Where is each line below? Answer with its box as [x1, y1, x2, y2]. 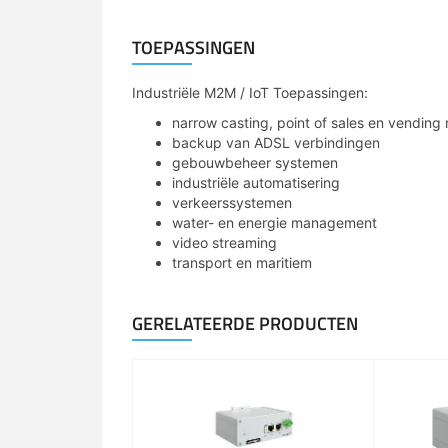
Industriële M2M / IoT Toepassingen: [132, 84, 368, 101]
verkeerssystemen [172, 194, 292, 211]
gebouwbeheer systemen [172, 154, 338, 171]
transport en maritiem [172, 254, 312, 271]
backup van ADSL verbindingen [172, 134, 380, 151]
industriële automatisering [172, 174, 340, 191]
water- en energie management [172, 214, 377, 231]
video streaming [172, 234, 277, 251]
